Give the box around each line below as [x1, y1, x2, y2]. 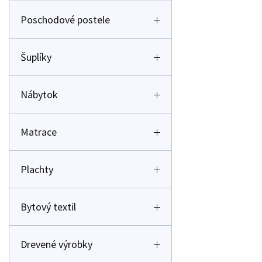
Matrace [20, 125, 57, 139]
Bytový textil [20, 200, 76, 213]
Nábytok [20, 88, 58, 101]
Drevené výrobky [20, 237, 92, 251]
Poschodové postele [20, 13, 110, 26]
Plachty [20, 163, 53, 176]
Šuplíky [20, 50, 51, 64]
